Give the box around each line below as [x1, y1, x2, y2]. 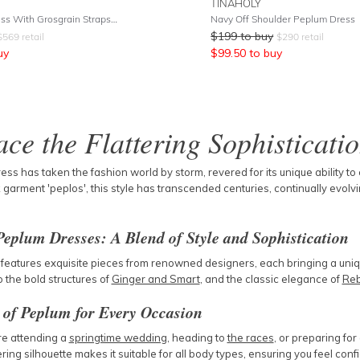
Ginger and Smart [111, 272, 200, 285]
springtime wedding [68, 331, 167, 344]
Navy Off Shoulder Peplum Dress [211, 13, 356, 25]
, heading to [166, 331, 227, 344]
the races [227, 331, 274, 344]
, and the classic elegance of [199, 272, 342, 285]
